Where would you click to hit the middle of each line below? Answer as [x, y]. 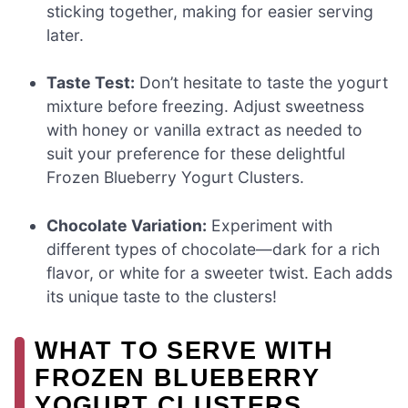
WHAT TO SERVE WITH [184, 350]
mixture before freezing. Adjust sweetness [206, 107]
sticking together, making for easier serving [210, 12]
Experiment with [270, 225]
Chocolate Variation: [127, 225]
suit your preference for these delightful [196, 154]
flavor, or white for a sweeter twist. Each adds [220, 272]
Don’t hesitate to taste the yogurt [262, 83]
